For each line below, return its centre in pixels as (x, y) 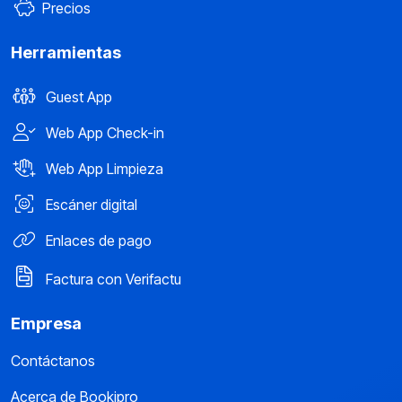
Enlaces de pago (97, 241)
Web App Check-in (103, 133)
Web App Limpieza (103, 169)
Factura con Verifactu (112, 280)
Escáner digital (90, 205)
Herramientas (66, 53)
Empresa (46, 324)
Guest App (77, 97)
